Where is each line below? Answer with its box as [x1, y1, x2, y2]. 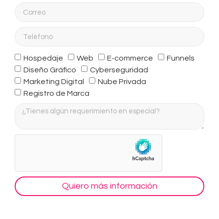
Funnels [167, 54, 195, 62]
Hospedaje [23, 54, 63, 62]
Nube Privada [98, 77, 146, 86]
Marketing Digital [23, 77, 84, 86]
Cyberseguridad [90, 66, 148, 74]
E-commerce [107, 54, 153, 62]
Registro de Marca [23, 89, 89, 97]
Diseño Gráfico [23, 66, 76, 74]
